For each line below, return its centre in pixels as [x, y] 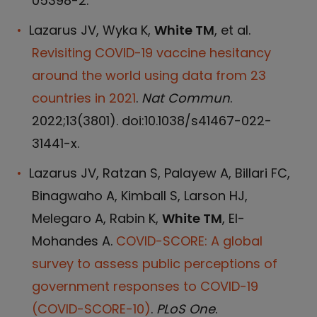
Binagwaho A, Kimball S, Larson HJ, [140, 196]
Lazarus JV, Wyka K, [92, 30]
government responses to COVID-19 [145, 286]
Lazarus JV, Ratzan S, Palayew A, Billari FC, [160, 173]
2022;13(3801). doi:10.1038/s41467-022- [152, 121]
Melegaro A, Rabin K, [97, 218]
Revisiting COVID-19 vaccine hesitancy [151, 53]
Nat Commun [186, 98]
